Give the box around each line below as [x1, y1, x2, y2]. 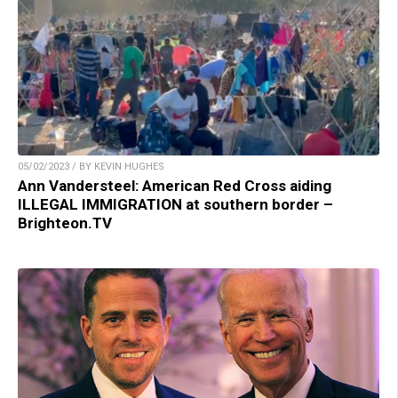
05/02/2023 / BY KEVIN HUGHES [18, 161, 164, 173]
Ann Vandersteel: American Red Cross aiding [18, 177, 331, 195]
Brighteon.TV [18, 214, 112, 233]
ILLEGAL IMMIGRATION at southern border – [18, 195, 333, 214]
